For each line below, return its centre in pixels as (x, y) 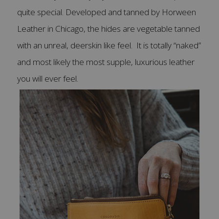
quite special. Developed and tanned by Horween (107, 12)
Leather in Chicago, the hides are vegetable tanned (109, 29)
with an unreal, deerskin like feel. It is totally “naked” (109, 45)
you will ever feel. (49, 79)
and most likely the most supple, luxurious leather (106, 62)
